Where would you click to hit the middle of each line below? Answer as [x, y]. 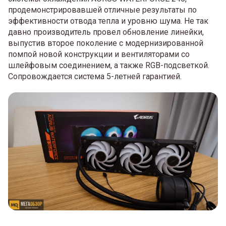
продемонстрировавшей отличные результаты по [102, 10]
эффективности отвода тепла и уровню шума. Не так [108, 21]
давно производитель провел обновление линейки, [106, 32]
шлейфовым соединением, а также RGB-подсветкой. [109, 66]
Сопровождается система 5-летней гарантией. [95, 77]
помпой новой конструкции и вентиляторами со [99, 54]
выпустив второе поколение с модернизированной [106, 43]
